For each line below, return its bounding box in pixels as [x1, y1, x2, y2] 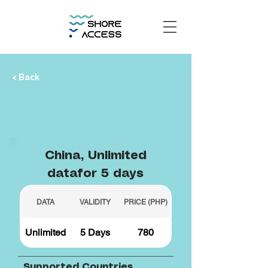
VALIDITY [79, 197, 111, 206]
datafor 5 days [47, 168, 144, 179]
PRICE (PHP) [123, 197, 167, 206]
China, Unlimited [44, 150, 147, 162]
